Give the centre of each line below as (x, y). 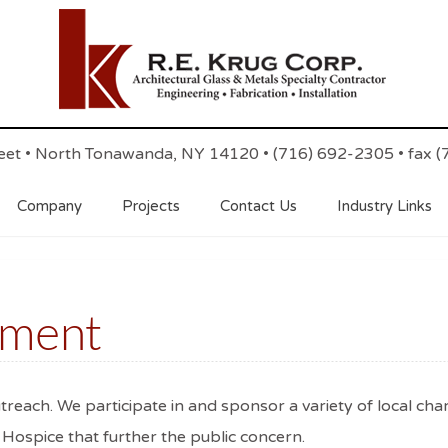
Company (49, 206)
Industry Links (384, 206)
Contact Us (258, 206)
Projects (150, 206)
